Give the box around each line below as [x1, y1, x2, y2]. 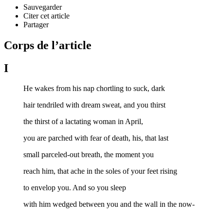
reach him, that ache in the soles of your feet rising [23, 167, 177, 176]
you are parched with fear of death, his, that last [23, 134, 168, 143]
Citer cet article [23, 11, 70, 20]
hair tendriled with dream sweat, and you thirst [23, 101, 165, 109]
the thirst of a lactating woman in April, [23, 117, 143, 126]
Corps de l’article [4, 38, 91, 52]
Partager [23, 20, 49, 29]
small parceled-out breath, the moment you [23, 150, 154, 159]
